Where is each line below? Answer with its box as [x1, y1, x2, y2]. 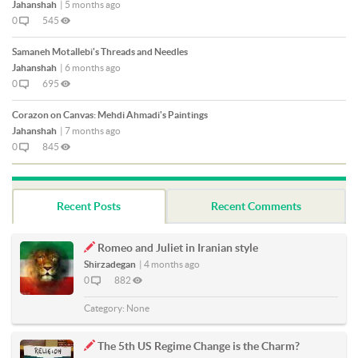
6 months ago [65, 62, 121, 74]
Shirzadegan [84, 259, 136, 270]
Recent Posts [57, 200, 121, 213]
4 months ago [144, 259, 200, 270]
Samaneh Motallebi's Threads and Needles [12, 46, 188, 58]
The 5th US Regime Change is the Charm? [97, 340, 300, 353]
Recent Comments [210, 200, 301, 213]
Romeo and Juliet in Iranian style [97, 241, 258, 255]
